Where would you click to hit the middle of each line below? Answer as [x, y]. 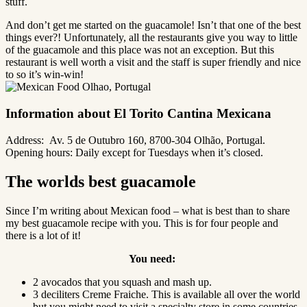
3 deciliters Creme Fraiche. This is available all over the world [167, 294]
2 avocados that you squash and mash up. [122, 282]
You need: [153, 258]
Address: [26, 140]
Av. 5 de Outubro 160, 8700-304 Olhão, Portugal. [157, 140]
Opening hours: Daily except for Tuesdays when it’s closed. [136, 152]
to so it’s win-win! [45, 75]
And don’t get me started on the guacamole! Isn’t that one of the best [153, 25]
